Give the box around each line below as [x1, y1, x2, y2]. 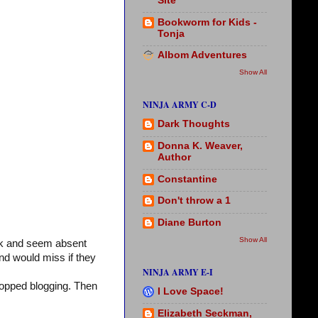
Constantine [158, 173, 217, 185]
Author [158, 151, 191, 163]
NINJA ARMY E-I [143, 265, 213, 278]
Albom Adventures [158, 50, 247, 61]
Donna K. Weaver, [158, 140, 243, 151]
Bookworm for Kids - [158, 16, 257, 28]
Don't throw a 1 [158, 195, 231, 207]
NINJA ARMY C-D [143, 98, 216, 111]
